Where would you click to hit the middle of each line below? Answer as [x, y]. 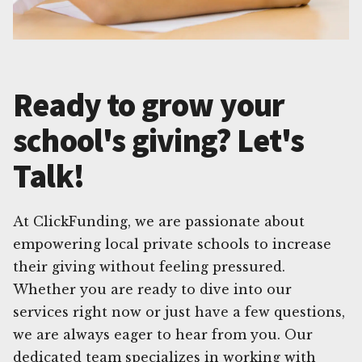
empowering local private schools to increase [172, 244]
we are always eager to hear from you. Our [163, 334]
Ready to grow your [149, 105]
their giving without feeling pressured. [149, 266]
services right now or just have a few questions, [179, 311]
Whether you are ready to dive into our [152, 289]
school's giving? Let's [159, 140]
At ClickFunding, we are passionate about [159, 221]
